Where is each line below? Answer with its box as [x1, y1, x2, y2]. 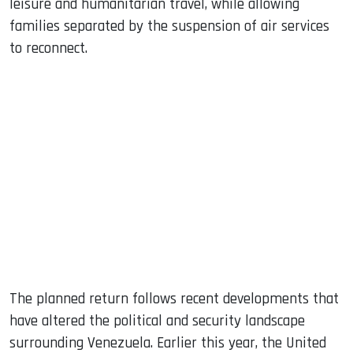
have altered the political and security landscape [9, 310, 305, 331]
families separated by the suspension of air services [9, 16, 329, 36]
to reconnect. [9, 38, 87, 58]
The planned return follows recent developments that [9, 288, 339, 309]
